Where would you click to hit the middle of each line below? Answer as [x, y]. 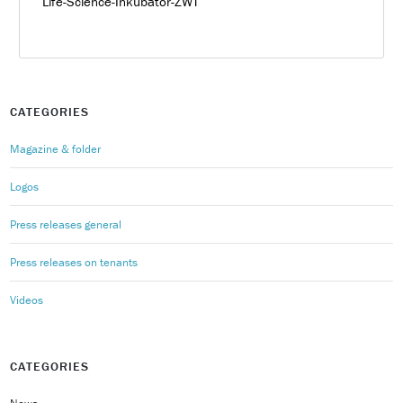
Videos [27, 300]
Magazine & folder [56, 148]
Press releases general [66, 224]
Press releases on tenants [74, 262]
